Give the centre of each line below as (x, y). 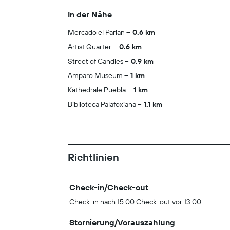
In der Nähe (90, 14)
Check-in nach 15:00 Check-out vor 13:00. (136, 202)
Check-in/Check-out (109, 187)
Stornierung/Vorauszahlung (122, 222)
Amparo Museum (95, 75)
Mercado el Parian (96, 32)
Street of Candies (95, 61)
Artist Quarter (90, 47)
